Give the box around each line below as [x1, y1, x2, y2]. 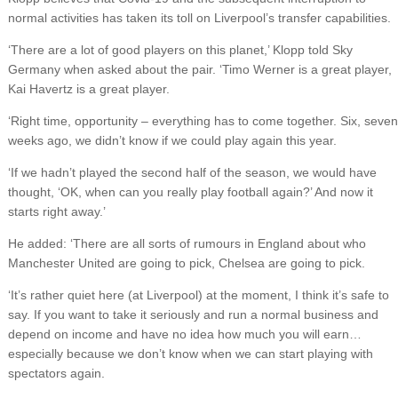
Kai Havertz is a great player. [7, 82, 170, 97]
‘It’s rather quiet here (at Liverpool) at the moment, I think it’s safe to [7, 288, 389, 303]
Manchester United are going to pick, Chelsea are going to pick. [7, 256, 365, 271]
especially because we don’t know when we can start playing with [7, 346, 373, 362]
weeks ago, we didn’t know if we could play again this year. [7, 133, 337, 148]
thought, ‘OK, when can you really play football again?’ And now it [7, 185, 373, 200]
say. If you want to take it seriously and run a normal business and [7, 307, 378, 322]
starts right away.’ [7, 204, 106, 219]
